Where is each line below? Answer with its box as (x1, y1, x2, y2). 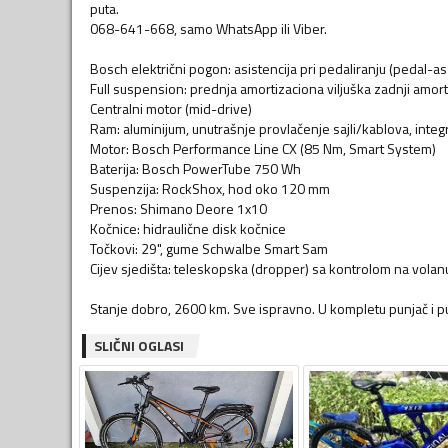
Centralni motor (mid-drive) (90, 97, 252, 119)
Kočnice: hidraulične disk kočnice (90, 217, 286, 239)
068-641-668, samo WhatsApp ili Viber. (90, 17, 327, 39)
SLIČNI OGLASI (94, 334, 184, 356)
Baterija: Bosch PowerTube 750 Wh (90, 157, 301, 179)
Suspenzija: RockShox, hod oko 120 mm (90, 177, 330, 199)
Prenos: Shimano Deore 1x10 (90, 197, 267, 219)
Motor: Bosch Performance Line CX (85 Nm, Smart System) (90, 137, 436, 159)
